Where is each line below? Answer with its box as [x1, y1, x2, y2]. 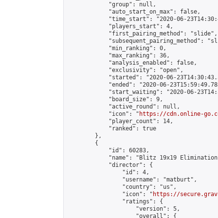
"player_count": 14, [68, 118, 173, 125]
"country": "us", [68, 183, 177, 190]
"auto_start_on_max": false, [68, 8, 200, 15]
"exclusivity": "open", [68, 67, 183, 73]
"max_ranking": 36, [68, 52, 170, 59]
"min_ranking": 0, [68, 45, 166, 52]
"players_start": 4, [68, 23, 173, 30]
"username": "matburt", [68, 176, 197, 183]
